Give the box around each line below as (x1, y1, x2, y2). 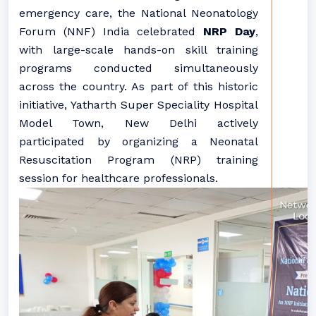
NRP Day (203, 25, 256, 38)
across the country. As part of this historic (19, 80, 258, 93)
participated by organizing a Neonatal (19, 135, 258, 148)
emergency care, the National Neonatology (19, 6, 258, 20)
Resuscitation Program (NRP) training (19, 153, 258, 166)
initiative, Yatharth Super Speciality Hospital (19, 98, 258, 111)
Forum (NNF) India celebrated (19, 25, 204, 38)
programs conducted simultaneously (19, 61, 258, 75)
